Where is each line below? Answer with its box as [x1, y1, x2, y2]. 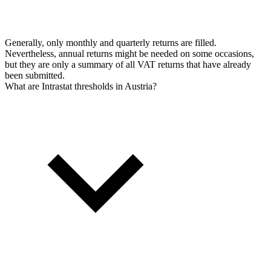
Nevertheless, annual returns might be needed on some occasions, [5, 48, 254, 59]
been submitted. [5, 70, 65, 80]
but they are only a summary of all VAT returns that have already [5, 59, 251, 70]
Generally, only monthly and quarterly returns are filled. [5, 37, 217, 48]
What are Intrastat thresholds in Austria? [5, 80, 157, 91]
